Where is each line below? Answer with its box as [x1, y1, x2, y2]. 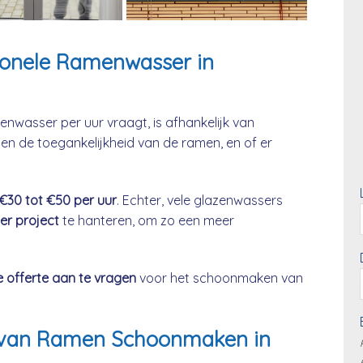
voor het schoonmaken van [136, 269, 303, 286]
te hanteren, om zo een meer [59, 211, 234, 228]
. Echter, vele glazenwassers [117, 191, 283, 208]
